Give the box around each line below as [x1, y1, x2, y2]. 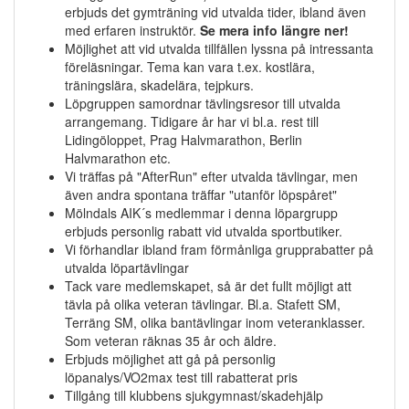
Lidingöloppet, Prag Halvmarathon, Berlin [65, 131, 302, 150]
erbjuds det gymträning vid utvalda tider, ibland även [65, 3, 366, 22]
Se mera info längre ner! [200, 21, 349, 40]
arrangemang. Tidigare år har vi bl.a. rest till [65, 112, 319, 131]
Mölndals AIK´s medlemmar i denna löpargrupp [65, 204, 338, 223]
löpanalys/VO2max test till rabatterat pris [65, 368, 298, 387]
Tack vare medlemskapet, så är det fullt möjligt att [65, 277, 351, 296]
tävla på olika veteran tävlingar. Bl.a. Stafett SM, [65, 295, 341, 314]
